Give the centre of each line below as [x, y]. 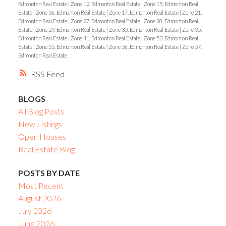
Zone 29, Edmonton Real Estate [71, 29]
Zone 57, [192, 46]
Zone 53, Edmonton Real [171, 38]
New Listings [40, 124]
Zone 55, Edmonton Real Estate [71, 46]
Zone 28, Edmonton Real [171, 21]
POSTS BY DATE [49, 173]
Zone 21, [192, 12]
